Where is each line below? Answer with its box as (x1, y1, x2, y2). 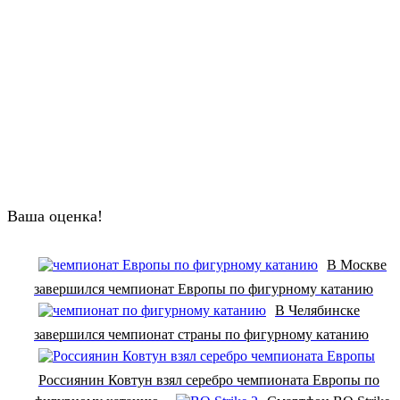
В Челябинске (275, 302, 360, 318)
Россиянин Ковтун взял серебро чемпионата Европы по (38, 371, 379, 387)
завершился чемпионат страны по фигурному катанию (34, 326, 369, 342)
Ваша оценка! (7, 206, 103, 225)
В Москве (327, 256, 387, 272)
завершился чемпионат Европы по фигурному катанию (34, 280, 373, 296)
